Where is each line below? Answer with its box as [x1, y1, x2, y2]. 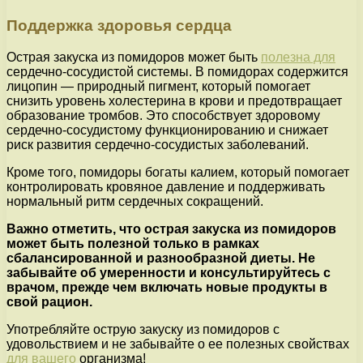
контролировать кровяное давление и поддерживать [6, 179, 325, 194]
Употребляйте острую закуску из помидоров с [6, 322, 280, 336]
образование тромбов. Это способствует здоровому [6, 108, 320, 122]
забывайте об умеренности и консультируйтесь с [6, 265, 331, 280]
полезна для [261, 49, 335, 64]
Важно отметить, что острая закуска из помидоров [6, 221, 336, 236]
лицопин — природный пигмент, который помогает [6, 79, 310, 93]
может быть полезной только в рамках [6, 236, 259, 250]
